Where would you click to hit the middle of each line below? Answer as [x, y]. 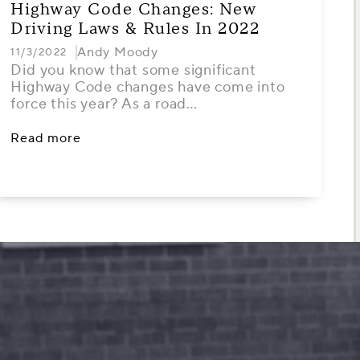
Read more [46, 138]
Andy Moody [117, 52]
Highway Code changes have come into [148, 87]
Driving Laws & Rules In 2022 [135, 29]
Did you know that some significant [133, 70]
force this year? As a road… [104, 104]
